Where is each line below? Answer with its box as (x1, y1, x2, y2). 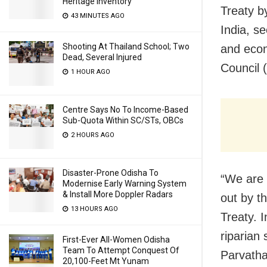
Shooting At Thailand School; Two (63, 42, 190, 51)
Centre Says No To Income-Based (63, 105, 188, 114)
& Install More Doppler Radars (63, 190, 173, 199)
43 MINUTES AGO (69, 12, 125, 20)
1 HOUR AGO (69, 68, 110, 76)
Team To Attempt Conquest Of (63, 246, 179, 255)
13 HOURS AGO (69, 205, 118, 213)
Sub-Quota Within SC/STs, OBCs (63, 116, 184, 125)
